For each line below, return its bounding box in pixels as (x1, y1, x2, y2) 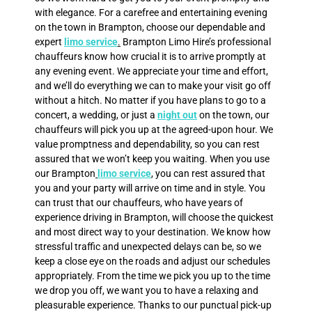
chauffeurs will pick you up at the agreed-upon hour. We (35, 124, 273, 136)
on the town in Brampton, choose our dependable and (35, 22, 265, 33)
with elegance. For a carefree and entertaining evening (35, 7, 267, 19)
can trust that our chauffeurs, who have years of (35, 197, 243, 209)
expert (35, 36, 64, 48)
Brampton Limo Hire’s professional (120, 36, 271, 48)
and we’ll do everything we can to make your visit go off (35, 80, 271, 92)
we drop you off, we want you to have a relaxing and (35, 285, 258, 297)
